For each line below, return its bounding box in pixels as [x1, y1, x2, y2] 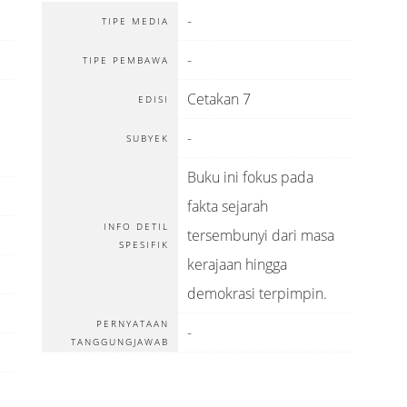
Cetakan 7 [186, 89, 251, 109]
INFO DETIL [103, 220, 169, 233]
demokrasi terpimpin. [186, 283, 327, 303]
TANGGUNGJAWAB [70, 335, 169, 348]
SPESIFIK [118, 238, 169, 251]
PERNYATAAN [95, 317, 169, 330]
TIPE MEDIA [101, 15, 169, 27]
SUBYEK [125, 132, 169, 144]
